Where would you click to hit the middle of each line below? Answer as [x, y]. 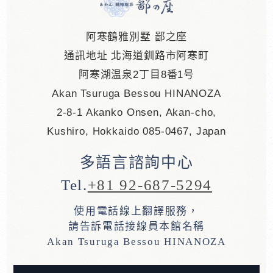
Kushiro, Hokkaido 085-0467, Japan [136, 131]
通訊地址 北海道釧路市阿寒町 [136, 55]
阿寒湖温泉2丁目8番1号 [136, 74]
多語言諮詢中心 [136, 162]
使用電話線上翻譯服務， [136, 211]
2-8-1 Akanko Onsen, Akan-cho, [136, 112]
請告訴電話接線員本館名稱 [136, 227]
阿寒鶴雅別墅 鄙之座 [136, 37]
